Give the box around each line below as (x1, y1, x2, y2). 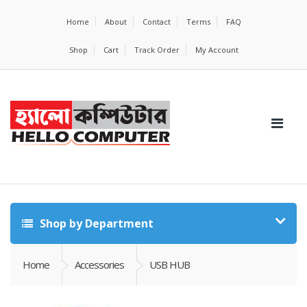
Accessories (75, 258, 124, 271)
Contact (142, 16, 171, 27)
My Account (195, 45, 238, 55)
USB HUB (149, 258, 190, 271)
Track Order (134, 45, 180, 55)
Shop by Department (37, 216, 153, 231)
